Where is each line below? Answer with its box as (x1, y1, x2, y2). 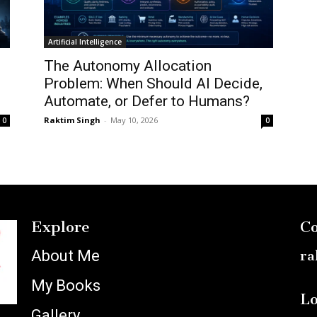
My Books (30, 277, 100, 295)
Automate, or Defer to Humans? (44, 93, 250, 110)
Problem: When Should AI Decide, (44, 75, 263, 93)
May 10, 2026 (110, 115, 158, 126)
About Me (30, 247, 100, 265)
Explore (30, 218, 90, 236)
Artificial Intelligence (48, 37, 122, 47)
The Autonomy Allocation (44, 57, 212, 75)
